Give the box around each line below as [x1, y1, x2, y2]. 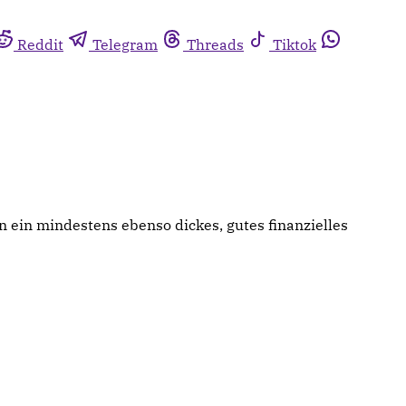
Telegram [92, 35, 158, 53]
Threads [187, 35, 244, 53]
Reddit [17, 35, 63, 53]
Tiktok [273, 35, 316, 53]
